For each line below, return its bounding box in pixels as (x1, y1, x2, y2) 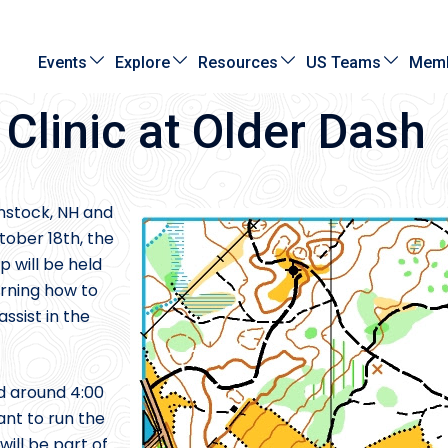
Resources (198, 52, 279, 72)
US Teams (306, 52, 382, 72)
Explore (115, 52, 171, 72)
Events (38, 52, 88, 72)
